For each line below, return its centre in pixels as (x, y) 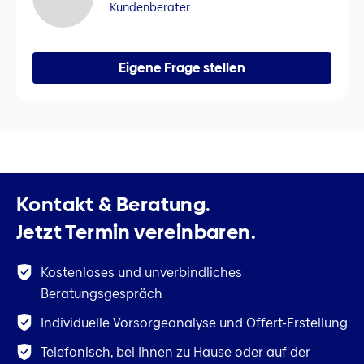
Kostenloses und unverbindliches (141, 273)
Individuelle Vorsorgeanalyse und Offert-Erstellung (194, 323)
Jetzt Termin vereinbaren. (136, 232)
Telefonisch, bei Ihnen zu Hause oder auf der (175, 353)
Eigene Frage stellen (182, 67)
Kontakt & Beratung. (114, 205)
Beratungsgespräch (102, 294)
